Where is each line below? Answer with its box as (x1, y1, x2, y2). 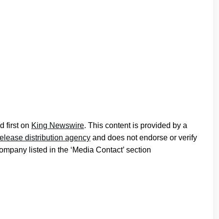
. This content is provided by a (84, 121, 187, 130)
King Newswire (31, 121, 84, 130)
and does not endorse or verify (90, 133, 197, 142)
